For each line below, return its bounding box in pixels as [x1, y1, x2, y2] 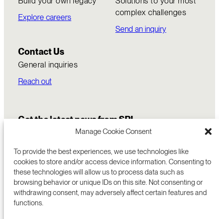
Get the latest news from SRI [18, 114, 133, 125]
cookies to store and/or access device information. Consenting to [14, 157, 211, 166]
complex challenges [115, 7, 186, 17]
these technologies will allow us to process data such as [14, 168, 184, 176]
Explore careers [18, 12, 71, 22]
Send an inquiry [115, 23, 166, 34]
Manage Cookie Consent [75, 127, 152, 136]
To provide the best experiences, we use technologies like [14, 147, 189, 156]
